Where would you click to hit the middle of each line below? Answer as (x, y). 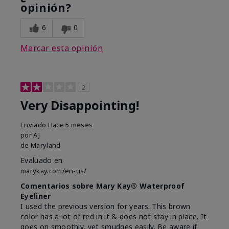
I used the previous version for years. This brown (106, 207)
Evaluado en (42, 161)
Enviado (34, 125)
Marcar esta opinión (62, 48)
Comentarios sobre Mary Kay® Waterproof (103, 186)
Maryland (45, 145)
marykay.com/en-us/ (54, 171)
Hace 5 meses (70, 125)
